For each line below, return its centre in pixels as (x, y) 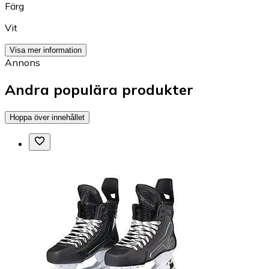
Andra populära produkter (99, 89)
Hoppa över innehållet (47, 117)
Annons (23, 62)
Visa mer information (46, 50)
